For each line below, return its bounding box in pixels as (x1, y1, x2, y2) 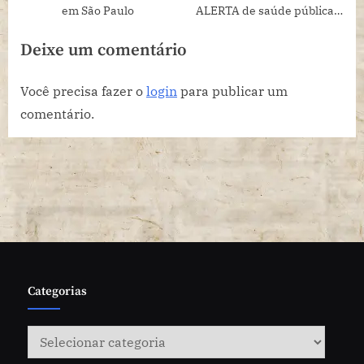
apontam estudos (219, 21, 314, 37)
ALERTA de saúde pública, (195, 2, 337, 18)
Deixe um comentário (20, 39, 187, 61)
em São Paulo (62, 2, 134, 18)
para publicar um (177, 83, 288, 100)
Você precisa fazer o (20, 83, 146, 100)
